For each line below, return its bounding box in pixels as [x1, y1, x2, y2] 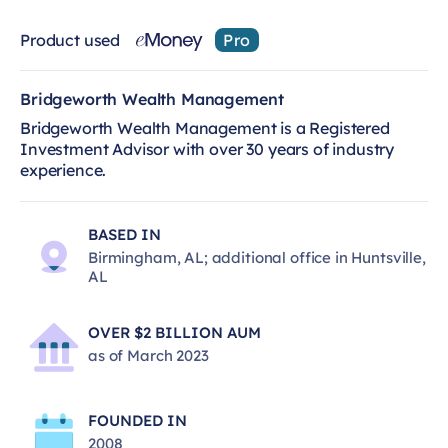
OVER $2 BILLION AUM [88, 322, 261, 342]
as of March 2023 [88, 345, 209, 365]
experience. [20, 160, 107, 180]
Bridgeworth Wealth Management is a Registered [20, 118, 390, 138]
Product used [20, 29, 121, 50]
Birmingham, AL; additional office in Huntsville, [88, 248, 426, 267]
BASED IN [88, 225, 161, 244]
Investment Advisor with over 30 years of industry [20, 139, 395, 159]
